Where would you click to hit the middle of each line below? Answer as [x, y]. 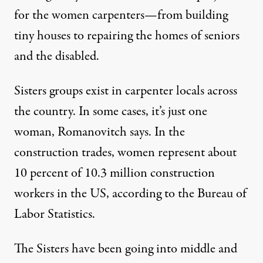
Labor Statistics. [55, 214]
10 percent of [48, 173]
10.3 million [116, 173]
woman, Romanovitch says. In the [100, 132]
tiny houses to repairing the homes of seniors [127, 36]
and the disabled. [57, 56]
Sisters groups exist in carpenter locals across [126, 91]
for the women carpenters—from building [121, 15]
